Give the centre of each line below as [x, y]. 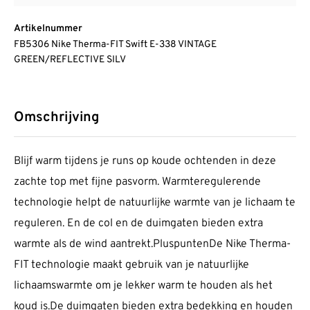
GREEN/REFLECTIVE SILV [70, 60]
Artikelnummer [48, 29]
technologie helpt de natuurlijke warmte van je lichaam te [155, 203]
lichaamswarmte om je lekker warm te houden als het [143, 286]
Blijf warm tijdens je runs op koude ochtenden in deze [145, 162]
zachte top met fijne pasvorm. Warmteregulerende [137, 182]
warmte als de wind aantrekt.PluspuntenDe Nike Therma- [152, 245]
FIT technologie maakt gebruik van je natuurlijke [131, 265]
